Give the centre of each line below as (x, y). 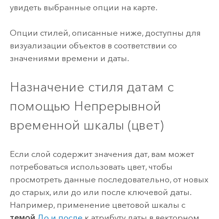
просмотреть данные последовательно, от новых (109, 179)
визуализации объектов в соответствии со (93, 46)
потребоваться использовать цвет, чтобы (91, 166)
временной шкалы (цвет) (87, 125)
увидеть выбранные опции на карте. (83, 7)
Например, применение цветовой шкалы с (97, 205)
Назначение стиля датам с (92, 87)
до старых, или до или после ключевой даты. (100, 192)
